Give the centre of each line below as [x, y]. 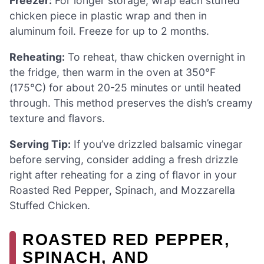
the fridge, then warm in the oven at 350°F [113, 72]
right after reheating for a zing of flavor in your [123, 174]
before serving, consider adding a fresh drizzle [124, 159]
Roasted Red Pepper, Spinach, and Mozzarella [122, 190]
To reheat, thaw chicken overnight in [155, 57]
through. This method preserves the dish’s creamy [131, 103]
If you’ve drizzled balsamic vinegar [157, 144]
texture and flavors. [57, 118]
